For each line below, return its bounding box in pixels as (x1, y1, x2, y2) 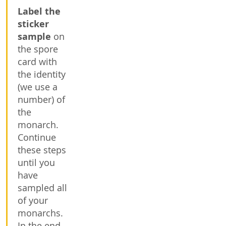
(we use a (18, 81, 58, 93)
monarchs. (18, 207, 63, 219)
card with (18, 55, 57, 68)
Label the (18, 5, 61, 18)
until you (18, 156, 55, 168)
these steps (18, 144, 66, 156)
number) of (18, 93, 65, 105)
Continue (18, 131, 56, 143)
